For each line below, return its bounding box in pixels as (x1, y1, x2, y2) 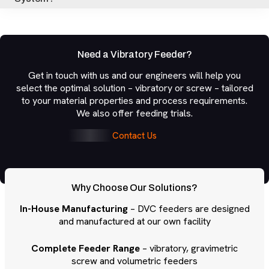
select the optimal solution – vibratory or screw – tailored (16, 81, 253, 94)
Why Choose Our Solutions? (71, 182, 198, 193)
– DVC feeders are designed (127, 202, 250, 215)
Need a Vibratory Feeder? (77, 49, 192, 59)
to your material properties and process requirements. (22, 94, 247, 107)
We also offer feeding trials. (76, 106, 193, 119)
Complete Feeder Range (31, 241, 140, 255)
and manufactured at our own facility (58, 214, 211, 228)
